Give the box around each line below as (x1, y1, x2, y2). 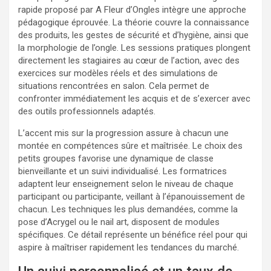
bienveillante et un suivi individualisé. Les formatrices (18, 165, 227, 177)
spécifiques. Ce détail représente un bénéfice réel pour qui (18, 229, 247, 240)
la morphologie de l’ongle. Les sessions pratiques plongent (18, 42, 250, 53)
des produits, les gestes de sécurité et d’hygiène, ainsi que (18, 29, 249, 41)
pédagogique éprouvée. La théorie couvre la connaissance (18, 16, 249, 28)
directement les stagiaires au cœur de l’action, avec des (18, 54, 240, 66)
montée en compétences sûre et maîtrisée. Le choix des (18, 140, 243, 151)
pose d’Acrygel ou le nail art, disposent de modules (18, 216, 220, 227)
